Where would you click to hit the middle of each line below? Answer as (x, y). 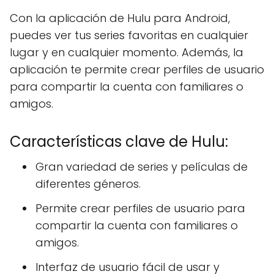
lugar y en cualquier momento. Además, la (127, 52)
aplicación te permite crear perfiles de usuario (137, 69)
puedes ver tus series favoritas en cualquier (129, 35)
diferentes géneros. (88, 184)
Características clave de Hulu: (119, 142)
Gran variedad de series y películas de (142, 167)
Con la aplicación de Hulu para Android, (120, 18)
